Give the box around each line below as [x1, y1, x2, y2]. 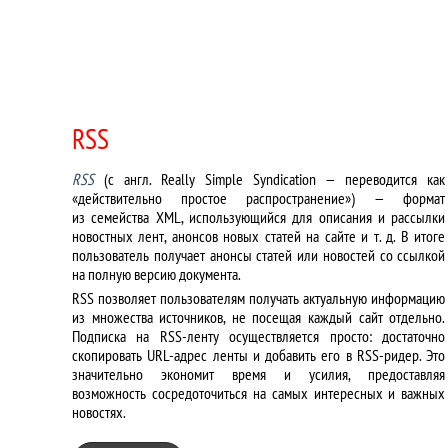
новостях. [72, 402, 126, 422]
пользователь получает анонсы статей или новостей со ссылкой [72, 245, 446, 265]
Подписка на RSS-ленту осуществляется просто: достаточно [72, 326, 446, 346]
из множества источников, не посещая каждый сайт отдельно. [72, 307, 446, 327]
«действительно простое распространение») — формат [72, 188, 446, 208]
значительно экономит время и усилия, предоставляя [72, 364, 446, 384]
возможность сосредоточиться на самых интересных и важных [72, 383, 446, 403]
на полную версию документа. [72, 264, 241, 284]
